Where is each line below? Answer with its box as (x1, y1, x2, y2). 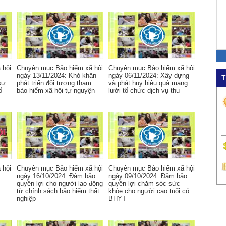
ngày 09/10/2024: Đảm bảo (108, 172, 187, 180)
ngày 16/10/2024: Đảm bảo (17, 172, 95, 180)
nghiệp (17, 195, 36, 202)
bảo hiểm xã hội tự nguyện (17, 87, 95, 94)
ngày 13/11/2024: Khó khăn (17, 72, 96, 79)
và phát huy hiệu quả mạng (108, 79, 188, 87)
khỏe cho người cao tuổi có (108, 187, 189, 195)
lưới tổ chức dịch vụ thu (108, 87, 180, 94)
